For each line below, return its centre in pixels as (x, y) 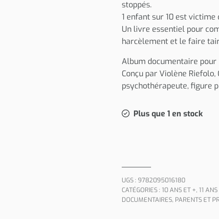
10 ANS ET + (179, 190)
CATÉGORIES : (142, 190)
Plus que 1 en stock (168, 114)
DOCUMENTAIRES (147, 200)
